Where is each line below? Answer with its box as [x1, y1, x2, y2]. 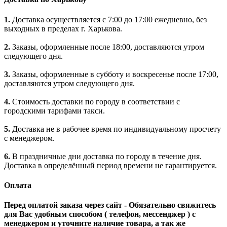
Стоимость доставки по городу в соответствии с [10, 97, 180, 106]
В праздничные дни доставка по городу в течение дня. [10, 152, 202, 161]
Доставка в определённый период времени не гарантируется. [4, 161, 217, 170]
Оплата [4, 180, 31, 190]
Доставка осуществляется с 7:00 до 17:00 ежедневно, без [10, 15, 207, 24]
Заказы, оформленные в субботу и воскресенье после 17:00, [10, 69, 218, 79]
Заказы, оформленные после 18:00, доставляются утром [10, 42, 204, 51]
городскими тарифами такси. [4, 106, 105, 115]
